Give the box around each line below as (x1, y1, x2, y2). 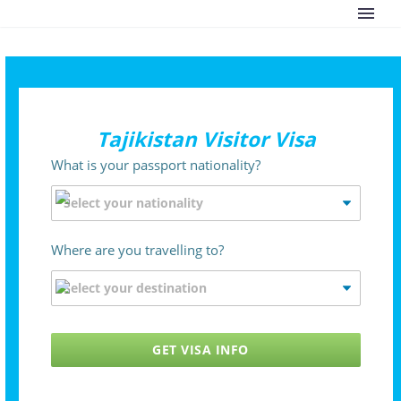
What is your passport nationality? (51, 156, 260, 174)
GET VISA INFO (152, 341, 249, 358)
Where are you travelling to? (51, 241, 224, 259)
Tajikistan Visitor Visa (96, 124, 316, 153)
